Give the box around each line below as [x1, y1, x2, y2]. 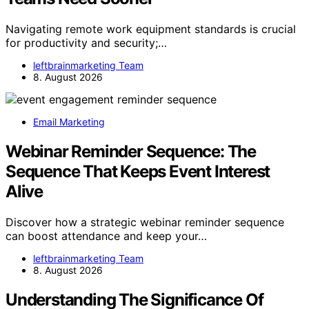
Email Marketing [33, 116, 105, 128]
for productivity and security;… [6, 36, 167, 50]
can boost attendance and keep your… [6, 229, 207, 243]
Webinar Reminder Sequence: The [6, 141, 256, 162]
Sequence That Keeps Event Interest [6, 161, 270, 182]
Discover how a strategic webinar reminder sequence [6, 215, 284, 230]
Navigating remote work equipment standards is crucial [6, 22, 296, 37]
